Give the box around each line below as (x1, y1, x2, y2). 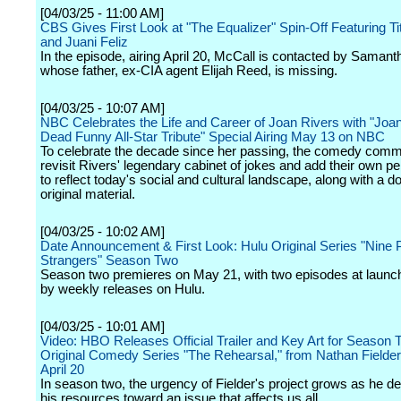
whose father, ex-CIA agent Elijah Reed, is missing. (40, 64, 337, 78)
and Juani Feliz (40, 35, 128, 49)
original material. (40, 187, 135, 201)
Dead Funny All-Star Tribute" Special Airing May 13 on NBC (40, 130, 385, 144)
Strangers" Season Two (40, 253, 178, 268)
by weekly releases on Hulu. (40, 282, 205, 296)
